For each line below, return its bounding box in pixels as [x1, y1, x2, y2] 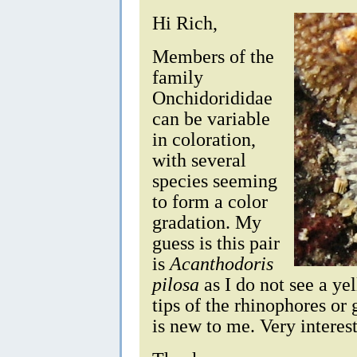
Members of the [152, 45, 274, 67]
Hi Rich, [152, 11, 218, 33]
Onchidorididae [152, 86, 273, 108]
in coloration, [152, 127, 256, 150]
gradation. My [152, 210, 261, 233]
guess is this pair [152, 231, 280, 253]
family [152, 65, 203, 88]
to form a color [152, 190, 268, 212]
